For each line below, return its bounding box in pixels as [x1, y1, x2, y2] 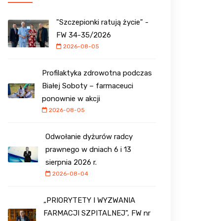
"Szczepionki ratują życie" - [56, 18, 149, 27]
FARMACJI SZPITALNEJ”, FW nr [43, 209, 151, 218]
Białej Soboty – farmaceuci [42, 81, 134, 91]
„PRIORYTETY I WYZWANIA [43, 196, 136, 205]
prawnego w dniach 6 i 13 [45, 145, 131, 154]
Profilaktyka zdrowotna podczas [42, 69, 152, 78]
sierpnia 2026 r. [45, 158, 97, 167]
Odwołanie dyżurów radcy [45, 132, 133, 142]
